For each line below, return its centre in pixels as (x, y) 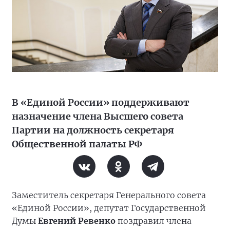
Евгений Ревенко (77, 221)
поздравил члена (154, 221)
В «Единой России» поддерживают (101, 103)
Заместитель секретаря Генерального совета (109, 195)
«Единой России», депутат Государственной (109, 208)
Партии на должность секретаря (93, 130)
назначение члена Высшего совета (98, 117)
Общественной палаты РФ (77, 144)
